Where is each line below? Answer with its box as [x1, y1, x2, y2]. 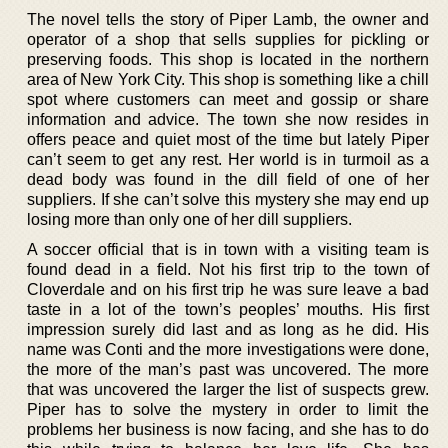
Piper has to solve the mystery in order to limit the [27, 400, 429, 418]
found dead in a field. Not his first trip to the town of [27, 260, 429, 278]
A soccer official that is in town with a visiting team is [27, 240, 429, 258]
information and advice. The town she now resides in [27, 110, 429, 128]
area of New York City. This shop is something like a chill [27, 70, 429, 88]
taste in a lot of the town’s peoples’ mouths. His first [27, 300, 429, 318]
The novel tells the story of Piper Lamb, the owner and [27, 10, 429, 28]
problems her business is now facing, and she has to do [27, 420, 429, 438]
